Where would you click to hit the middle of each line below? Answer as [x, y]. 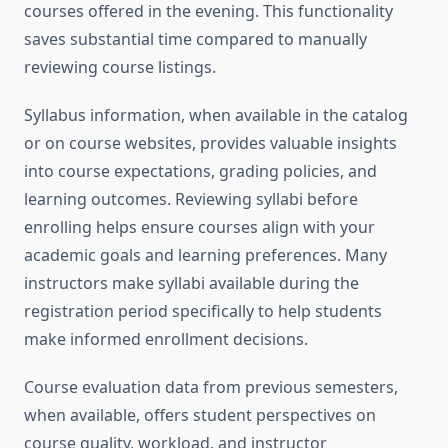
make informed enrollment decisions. [166, 339]
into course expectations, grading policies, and [200, 171]
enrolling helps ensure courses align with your [199, 227]
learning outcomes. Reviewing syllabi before [191, 199]
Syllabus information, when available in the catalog [216, 115]
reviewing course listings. [120, 67]
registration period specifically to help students [203, 311]
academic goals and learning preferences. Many [205, 255]
